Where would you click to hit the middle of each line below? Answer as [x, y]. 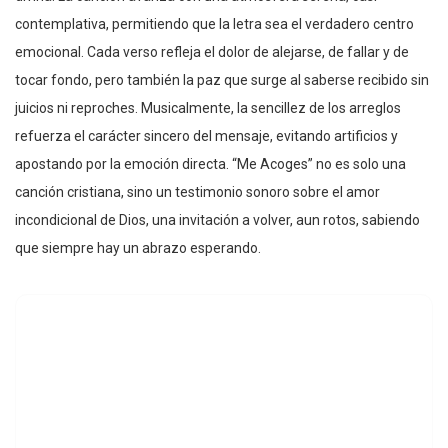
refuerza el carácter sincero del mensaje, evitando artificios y [206, 135]
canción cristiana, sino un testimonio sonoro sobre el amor [197, 191]
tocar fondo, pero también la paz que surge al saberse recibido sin [222, 79]
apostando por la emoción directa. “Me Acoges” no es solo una [210, 163]
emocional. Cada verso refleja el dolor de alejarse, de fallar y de [212, 51]
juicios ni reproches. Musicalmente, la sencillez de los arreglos [208, 107]
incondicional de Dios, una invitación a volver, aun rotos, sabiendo [217, 219]
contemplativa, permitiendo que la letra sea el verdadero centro [214, 23]
